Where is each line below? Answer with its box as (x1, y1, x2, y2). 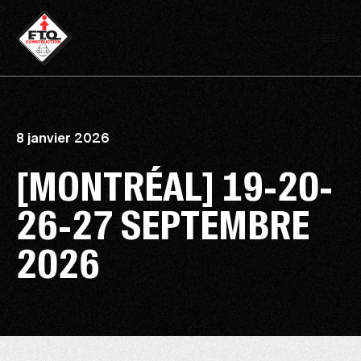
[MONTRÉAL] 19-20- (16, 164, 333, 210)
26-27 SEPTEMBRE (16, 203, 309, 249)
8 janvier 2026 (16, 128, 110, 151)
